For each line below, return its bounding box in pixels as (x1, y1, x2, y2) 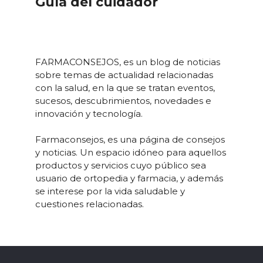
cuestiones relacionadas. (35, 198, 144, 210)
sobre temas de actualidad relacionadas (35, 69, 213, 80)
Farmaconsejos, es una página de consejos (35, 134, 225, 146)
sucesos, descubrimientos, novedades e (35, 95, 211, 106)
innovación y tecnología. (35, 107, 143, 119)
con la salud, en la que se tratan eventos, (35, 82, 215, 93)
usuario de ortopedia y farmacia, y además (35, 173, 223, 184)
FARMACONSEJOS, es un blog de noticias (35, 56, 220, 68)
